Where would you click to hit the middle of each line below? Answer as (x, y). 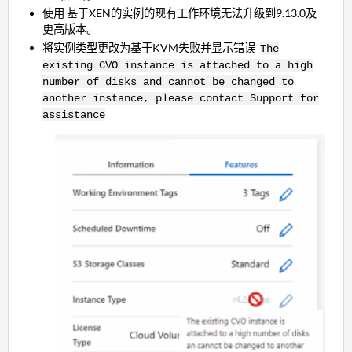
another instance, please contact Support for (181, 98)
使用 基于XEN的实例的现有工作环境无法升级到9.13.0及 (180, 13)
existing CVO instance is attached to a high (178, 65)
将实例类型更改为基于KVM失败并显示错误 (152, 47)
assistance (74, 114)
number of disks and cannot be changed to (169, 81)
